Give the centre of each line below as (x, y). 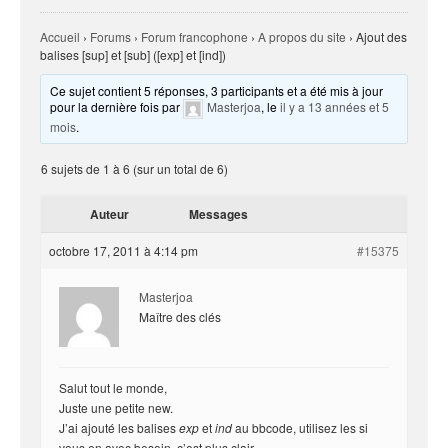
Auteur (109, 214)
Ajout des (381, 36)
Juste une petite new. (116, 407)
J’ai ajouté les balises (119, 427)
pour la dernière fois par (117, 107)
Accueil (60, 36)
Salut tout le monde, (113, 387)
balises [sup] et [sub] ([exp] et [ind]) (133, 54)
